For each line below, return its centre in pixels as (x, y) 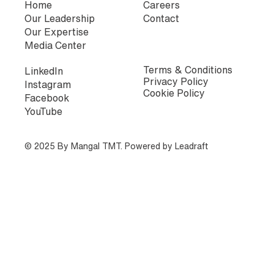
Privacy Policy (176, 81)
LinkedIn (44, 71)
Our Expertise (57, 31)
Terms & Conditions (189, 69)
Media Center (55, 45)
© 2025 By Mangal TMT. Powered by (100, 146)
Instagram (48, 84)
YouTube (43, 111)
